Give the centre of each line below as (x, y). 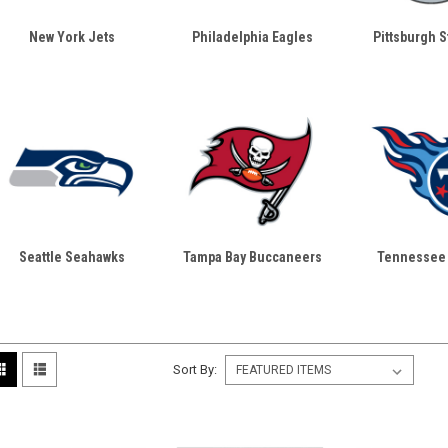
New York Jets (72, 37)
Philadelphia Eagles (252, 37)
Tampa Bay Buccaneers (252, 257)
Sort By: (195, 369)
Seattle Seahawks (72, 257)
